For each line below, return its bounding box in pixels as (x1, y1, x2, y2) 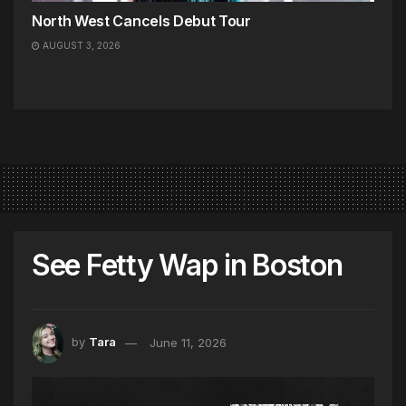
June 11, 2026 (150, 334, 227, 350)
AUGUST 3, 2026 (40, 40, 121, 52)
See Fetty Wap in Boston (32, 247, 343, 284)
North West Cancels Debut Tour (32, 12, 251, 31)
